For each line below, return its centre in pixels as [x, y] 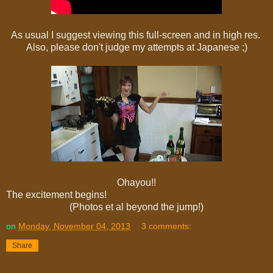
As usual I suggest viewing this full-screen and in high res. [136, 35]
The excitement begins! [56, 194]
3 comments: [167, 226]
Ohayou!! [136, 182]
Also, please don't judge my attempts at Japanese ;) [136, 47]
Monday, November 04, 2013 [74, 226]
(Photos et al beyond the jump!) [136, 207]
